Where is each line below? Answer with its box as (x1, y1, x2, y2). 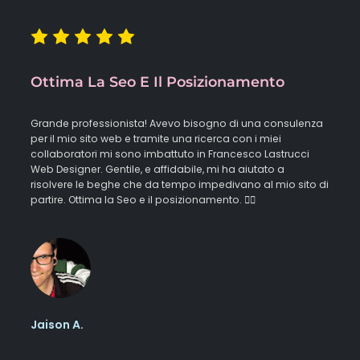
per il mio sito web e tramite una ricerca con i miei (31, 131, 282, 145)
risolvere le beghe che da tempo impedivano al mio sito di (31, 177, 329, 191)
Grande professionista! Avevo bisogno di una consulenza (31, 116, 324, 130)
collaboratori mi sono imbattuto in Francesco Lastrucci (31, 146, 310, 161)
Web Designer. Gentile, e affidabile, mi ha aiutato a (31, 162, 285, 176)
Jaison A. (31, 316, 84, 333)
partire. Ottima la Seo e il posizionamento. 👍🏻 (31, 192, 256, 207)
